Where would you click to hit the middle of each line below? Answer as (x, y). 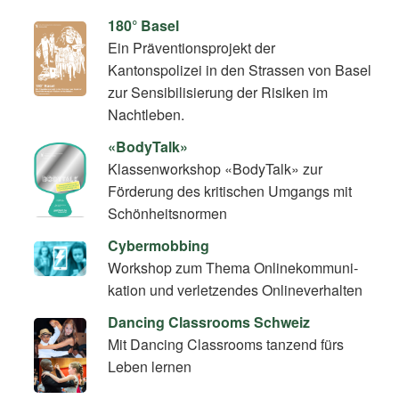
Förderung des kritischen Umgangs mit (230, 191)
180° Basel (144, 25)
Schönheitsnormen (168, 213)
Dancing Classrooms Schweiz (209, 322)
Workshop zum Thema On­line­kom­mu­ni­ (233, 267)
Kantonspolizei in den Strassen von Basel (240, 69)
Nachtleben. (147, 114)
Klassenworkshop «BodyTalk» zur (216, 168)
